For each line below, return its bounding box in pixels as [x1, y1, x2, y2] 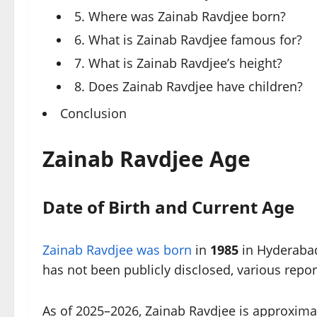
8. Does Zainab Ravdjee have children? [74, 78, 303, 95]
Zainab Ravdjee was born [42, 241, 192, 258]
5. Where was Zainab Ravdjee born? [74, 8, 286, 25]
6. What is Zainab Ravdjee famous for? [74, 31, 302, 48]
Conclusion [60, 105, 127, 122]
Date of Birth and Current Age [42, 195, 294, 219]
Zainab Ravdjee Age [42, 144, 250, 173]
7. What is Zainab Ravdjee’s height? [74, 54, 282, 71]
